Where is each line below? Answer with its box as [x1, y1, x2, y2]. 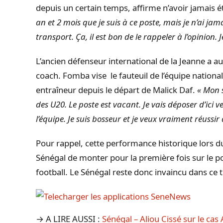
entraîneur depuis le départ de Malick [36, 84, 179, 96]
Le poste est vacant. [67, 98, 141, 110]
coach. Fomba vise [36, 69, 111, 81]
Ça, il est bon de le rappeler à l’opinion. [74, 30, 217, 42]
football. [36, 166, 68, 178]
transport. [36, 30, 74, 42]
